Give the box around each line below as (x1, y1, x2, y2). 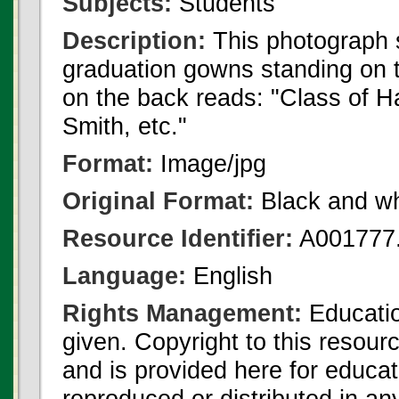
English (186, 262, 273, 289)
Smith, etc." (62, 112, 187, 140)
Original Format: (62, 187, 254, 215)
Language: (62, 262, 186, 289)
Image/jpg (153, 150, 266, 177)
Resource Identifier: (62, 224, 293, 252)
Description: (62, 27, 206, 54)
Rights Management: (62, 299, 302, 327)
